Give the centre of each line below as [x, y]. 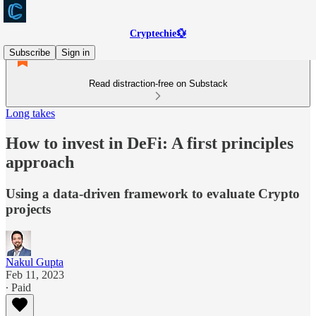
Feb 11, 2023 [35, 274]
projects [28, 209]
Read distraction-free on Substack [158, 84]
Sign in [75, 53]
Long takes [30, 113]
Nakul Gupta [35, 262]
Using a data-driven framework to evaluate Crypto [153, 193]
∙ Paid [18, 287]
